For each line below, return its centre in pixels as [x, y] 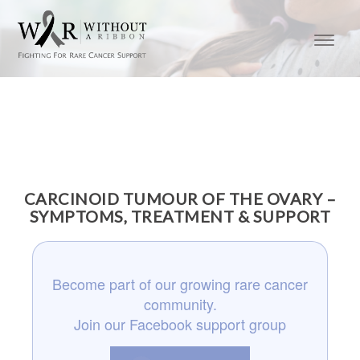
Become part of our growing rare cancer [180, 284]
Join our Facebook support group [180, 324]
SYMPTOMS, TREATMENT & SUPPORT [180, 216]
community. [180, 304]
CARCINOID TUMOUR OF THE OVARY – [180, 198]
